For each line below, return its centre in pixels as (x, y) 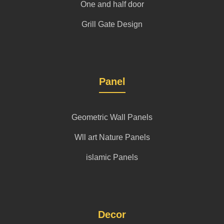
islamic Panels (112, 157)
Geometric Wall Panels (112, 117)
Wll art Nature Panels (112, 137)
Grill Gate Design (112, 24)
